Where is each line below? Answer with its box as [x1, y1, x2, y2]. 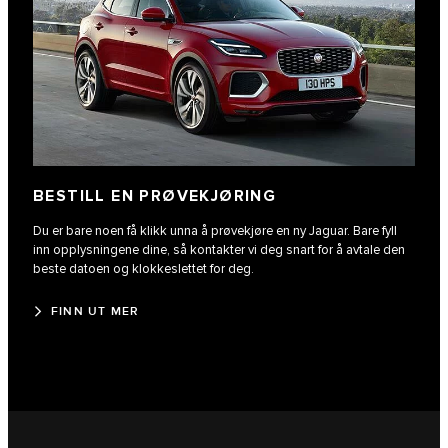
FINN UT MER [51, 304, 140, 320]
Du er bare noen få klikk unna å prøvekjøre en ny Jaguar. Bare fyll [33, 223, 397, 240]
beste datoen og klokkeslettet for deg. [33, 261, 254, 278]
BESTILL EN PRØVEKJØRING [33, 187, 277, 207]
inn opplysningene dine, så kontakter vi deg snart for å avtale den [33, 242, 405, 259]
